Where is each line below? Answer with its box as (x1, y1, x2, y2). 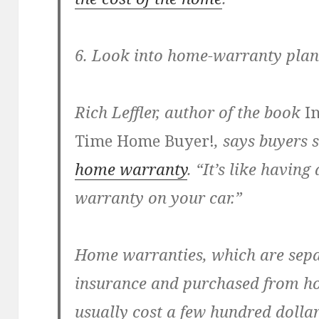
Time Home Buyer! (75, 130, 215, 152)
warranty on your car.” (75, 187, 243, 209)
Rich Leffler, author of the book (75, 101, 305, 123)
